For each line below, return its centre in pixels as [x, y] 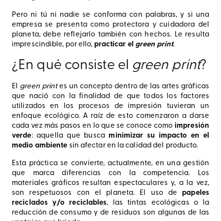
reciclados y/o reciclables [59, 203]
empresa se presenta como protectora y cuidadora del [110, 25]
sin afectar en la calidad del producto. [133, 146]
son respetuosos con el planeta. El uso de [97, 193]
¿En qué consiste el [72, 66]
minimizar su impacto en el [159, 136]
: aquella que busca [70, 136]
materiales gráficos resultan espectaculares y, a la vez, [110, 183]
